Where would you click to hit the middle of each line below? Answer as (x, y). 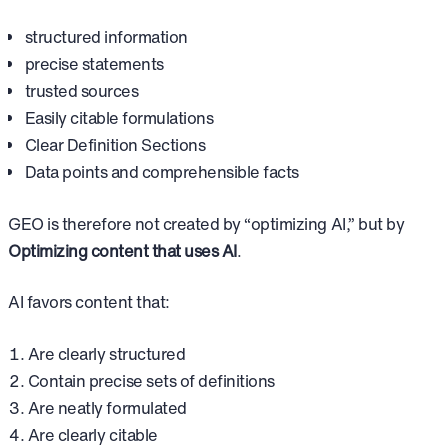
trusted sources (81, 90)
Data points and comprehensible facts (161, 171)
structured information (106, 36)
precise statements (94, 63)
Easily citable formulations (119, 117)
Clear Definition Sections (115, 144)
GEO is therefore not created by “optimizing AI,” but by (206, 223)
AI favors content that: (89, 302)
